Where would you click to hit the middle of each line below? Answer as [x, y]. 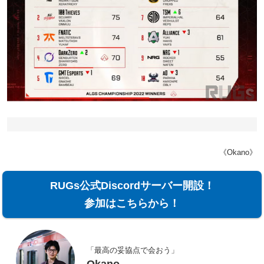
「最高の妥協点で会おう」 [132, 250]
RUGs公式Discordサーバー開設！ [132, 185]
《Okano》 [238, 152]
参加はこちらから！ [132, 203]
